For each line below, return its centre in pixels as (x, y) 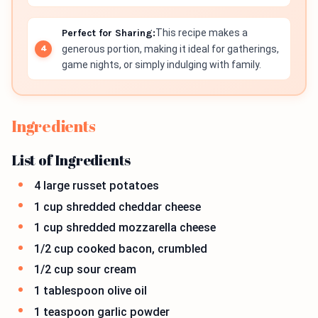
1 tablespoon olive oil (91, 290)
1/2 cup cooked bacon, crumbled (121, 248)
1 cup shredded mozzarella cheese (125, 228)
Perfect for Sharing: (109, 33)
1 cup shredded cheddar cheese (117, 207)
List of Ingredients (71, 160)
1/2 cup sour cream (85, 270)
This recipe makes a (202, 33)
